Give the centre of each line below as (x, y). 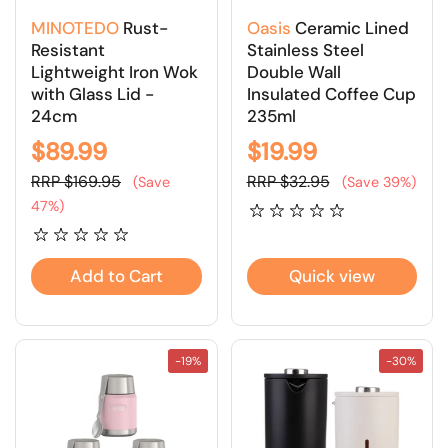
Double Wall (293, 71)
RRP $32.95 (288, 182)
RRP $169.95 (76, 182)
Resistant (68, 49)
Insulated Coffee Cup (331, 93)
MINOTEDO (75, 27)
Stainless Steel (305, 49)
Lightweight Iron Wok (114, 71)
